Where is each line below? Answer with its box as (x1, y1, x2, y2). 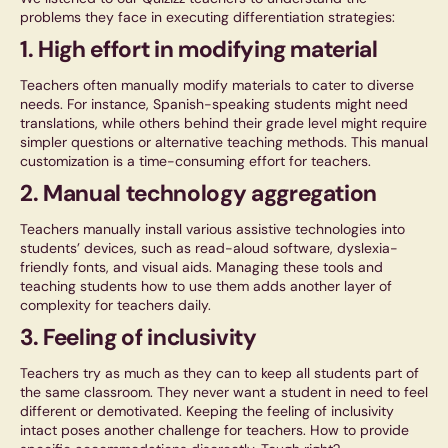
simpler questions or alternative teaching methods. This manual (20, 133, 428, 152)
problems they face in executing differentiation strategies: (20, 8, 395, 27)
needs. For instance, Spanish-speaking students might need (20, 95, 408, 114)
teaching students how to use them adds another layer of (20, 277, 392, 296)
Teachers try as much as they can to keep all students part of (20, 364, 419, 383)
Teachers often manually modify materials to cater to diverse (20, 76, 414, 95)
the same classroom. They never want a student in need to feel (20, 383, 428, 402)
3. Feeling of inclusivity (20, 322, 257, 353)
